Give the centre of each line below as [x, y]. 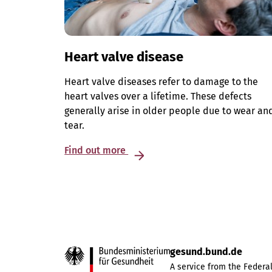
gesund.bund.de [206, 252]
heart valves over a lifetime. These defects [158, 97]
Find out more [97, 151]
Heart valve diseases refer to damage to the [161, 82]
